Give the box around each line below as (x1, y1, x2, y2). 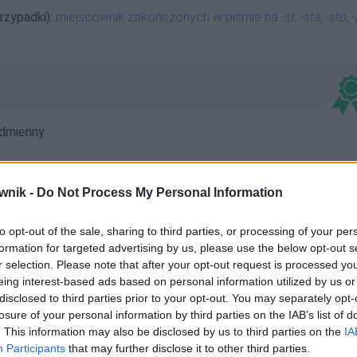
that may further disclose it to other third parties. (65, 341, 310, 355)
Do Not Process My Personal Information (37, 185, 283, 199)
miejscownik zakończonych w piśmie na (56, 9, 281, 25)
